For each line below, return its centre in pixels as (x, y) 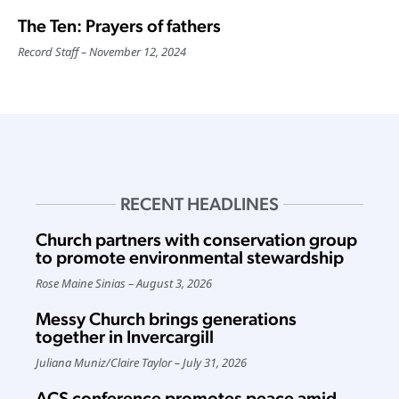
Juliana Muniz (71, 363)
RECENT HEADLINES (199, 204)
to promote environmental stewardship (190, 258)
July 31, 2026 (215, 363)
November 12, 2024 (138, 52)
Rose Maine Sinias (81, 284)
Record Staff (48, 52)
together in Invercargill (125, 337)
